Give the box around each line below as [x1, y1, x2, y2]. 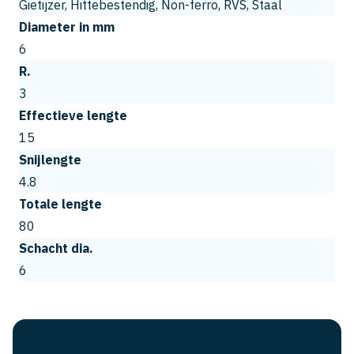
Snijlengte [19, 151, 81, 168]
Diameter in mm [19, 18, 115, 35]
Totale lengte [19, 195, 102, 212]
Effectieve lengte [19, 107, 127, 123]
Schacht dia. [19, 239, 93, 256]
